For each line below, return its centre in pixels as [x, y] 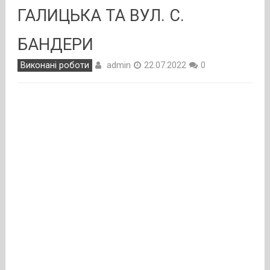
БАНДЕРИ [55, 45]
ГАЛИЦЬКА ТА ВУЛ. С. [101, 16]
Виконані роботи [55, 65]
